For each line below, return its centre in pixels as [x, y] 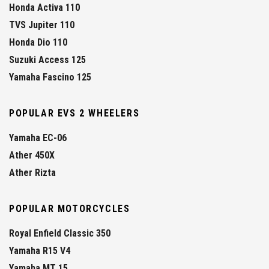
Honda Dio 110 [38, 43]
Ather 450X [32, 156]
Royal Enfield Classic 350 [60, 234]
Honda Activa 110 [44, 8]
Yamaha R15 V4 [40, 251]
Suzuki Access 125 [47, 60]
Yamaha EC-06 [38, 138]
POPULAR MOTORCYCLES [70, 209]
